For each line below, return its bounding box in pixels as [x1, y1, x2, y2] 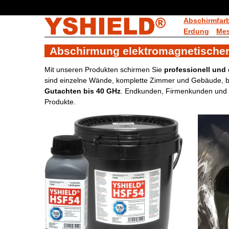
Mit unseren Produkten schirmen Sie [44, 65, 164, 74]
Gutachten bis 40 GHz [44, 87, 121, 95]
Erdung [184, 27, 210, 35]
